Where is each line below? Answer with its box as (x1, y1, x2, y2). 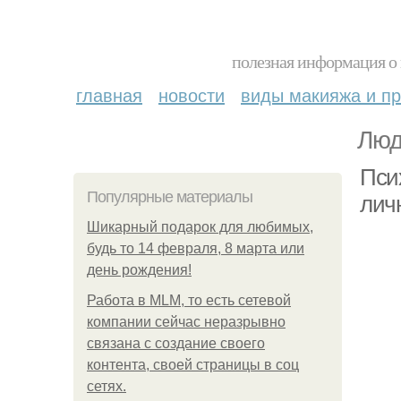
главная (76, 81, 142, 107)
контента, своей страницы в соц (87, 357, 299, 372)
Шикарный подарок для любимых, (87, 219, 313, 235)
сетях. (87, 379, 126, 394)
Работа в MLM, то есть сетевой (87, 293, 291, 308)
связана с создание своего (87, 336, 265, 351)
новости (158, 81, 225, 107)
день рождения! (87, 262, 192, 277)
